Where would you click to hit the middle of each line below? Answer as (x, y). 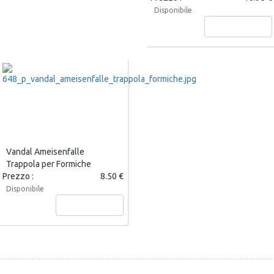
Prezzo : (18, 176)
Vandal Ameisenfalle (45, 152)
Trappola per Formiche (48, 164)
